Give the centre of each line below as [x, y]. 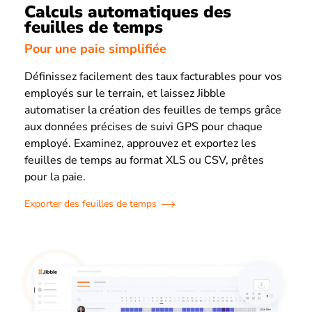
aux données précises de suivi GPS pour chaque [143, 126]
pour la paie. [55, 177]
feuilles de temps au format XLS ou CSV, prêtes [144, 160]
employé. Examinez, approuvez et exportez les [140, 143]
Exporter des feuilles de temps [91, 203]
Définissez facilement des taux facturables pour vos [153, 76]
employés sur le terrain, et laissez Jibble [125, 93]
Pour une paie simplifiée [95, 48]
